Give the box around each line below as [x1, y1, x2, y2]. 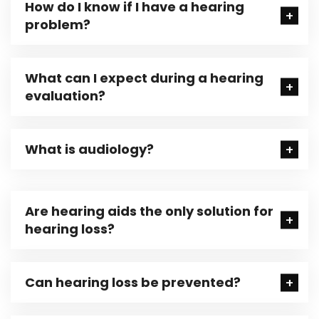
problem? [25, 16, 90, 33]
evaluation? [25, 87, 105, 105]
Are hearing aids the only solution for [25, 202, 273, 220]
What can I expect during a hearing [25, 69, 263, 87]
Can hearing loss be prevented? [25, 273, 241, 291]
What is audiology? [25, 140, 154, 158]
